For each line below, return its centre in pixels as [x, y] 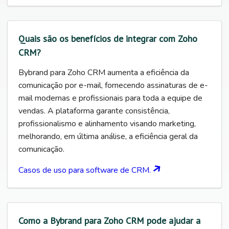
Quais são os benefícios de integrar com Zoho [108, 39]
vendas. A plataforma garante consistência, [94, 111]
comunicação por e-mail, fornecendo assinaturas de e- [113, 86]
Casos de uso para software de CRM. [86, 170]
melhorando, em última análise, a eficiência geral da [108, 137]
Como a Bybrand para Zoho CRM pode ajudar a [109, 221]
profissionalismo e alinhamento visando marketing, [107, 124]
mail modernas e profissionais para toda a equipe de [110, 98]
